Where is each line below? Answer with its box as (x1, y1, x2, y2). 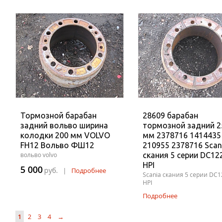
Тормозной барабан (20, 111, 97, 120)
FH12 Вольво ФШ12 (20, 141, 94, 150)
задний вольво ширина (20, 121, 108, 130)
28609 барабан (143, 111, 198, 120)
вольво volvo (20, 151, 57, 159)
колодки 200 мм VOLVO (20, 131, 110, 140)
